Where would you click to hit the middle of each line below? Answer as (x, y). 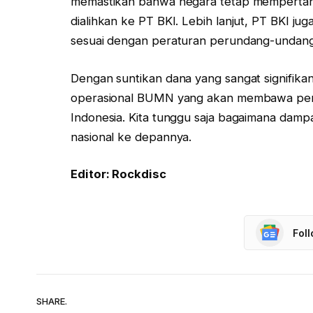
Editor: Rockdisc (118, 174)
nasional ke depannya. (131, 137)
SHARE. (52, 301)
